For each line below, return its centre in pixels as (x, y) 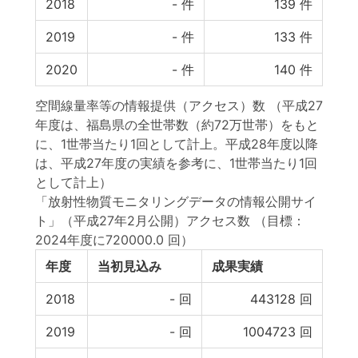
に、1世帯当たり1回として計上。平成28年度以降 (177, 144)
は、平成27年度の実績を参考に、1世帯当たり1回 (176, 163)
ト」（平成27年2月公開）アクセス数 (143, 221)
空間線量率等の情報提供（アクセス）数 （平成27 (179, 105)
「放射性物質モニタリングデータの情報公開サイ (176, 201)
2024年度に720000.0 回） (114, 240)
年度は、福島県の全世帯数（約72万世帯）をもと (177, 125)
